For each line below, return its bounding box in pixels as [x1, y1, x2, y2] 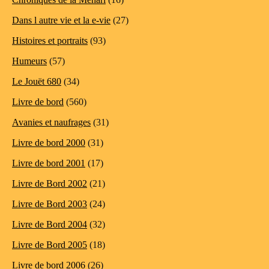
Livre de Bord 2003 [12, 199, 87, 210]
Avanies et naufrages [12, 117, 91, 128]
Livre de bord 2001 [12, 158, 85, 169]
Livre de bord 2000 [12, 138, 85, 148]
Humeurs [12, 56, 47, 67]
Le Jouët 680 [12, 76, 61, 87]
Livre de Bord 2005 [12, 240, 87, 250]
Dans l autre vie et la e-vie [12, 15, 110, 26]
